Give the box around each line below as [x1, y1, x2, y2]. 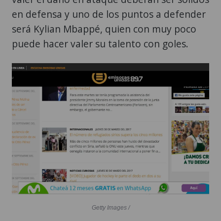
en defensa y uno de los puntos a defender [12, 7, 206, 21]
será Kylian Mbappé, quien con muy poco [12, 22, 196, 36]
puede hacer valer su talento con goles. [12, 37, 188, 50]
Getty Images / [91, 204, 130, 212]
